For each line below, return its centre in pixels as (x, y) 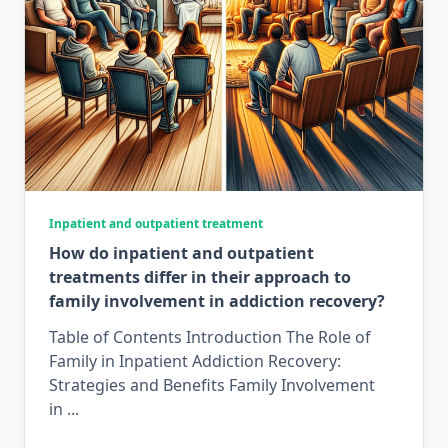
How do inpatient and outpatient (181, 252)
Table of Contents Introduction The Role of (210, 336)
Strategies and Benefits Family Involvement (212, 384)
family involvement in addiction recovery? (217, 300)
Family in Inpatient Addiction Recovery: (195, 360)
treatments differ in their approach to (200, 276)
